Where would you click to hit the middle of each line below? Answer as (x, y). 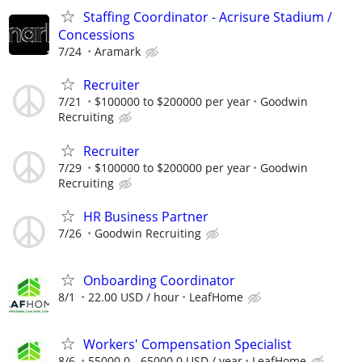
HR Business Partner (146, 216)
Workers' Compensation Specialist (187, 345)
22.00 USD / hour (134, 297)
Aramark (118, 52)
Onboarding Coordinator (159, 280)
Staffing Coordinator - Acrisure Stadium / (208, 17)
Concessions (97, 35)
